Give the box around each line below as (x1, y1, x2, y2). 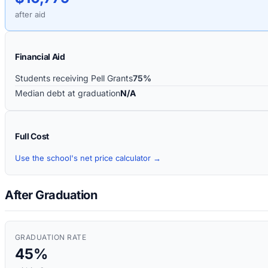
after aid (15, 9, 45, 19)
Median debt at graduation (15, 87, 120, 98)
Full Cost (15, 130, 49, 141)
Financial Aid (15, 51, 65, 62)
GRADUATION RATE (15, 233, 87, 242)
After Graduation (5, 188, 97, 203)
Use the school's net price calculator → (15, 153, 161, 163)
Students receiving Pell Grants (15, 72, 133, 83)
